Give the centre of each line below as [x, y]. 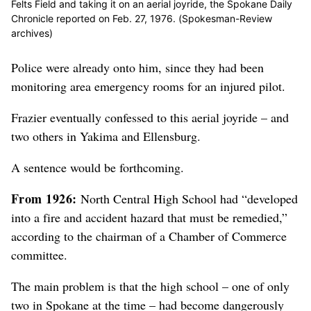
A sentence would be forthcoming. [98, 167]
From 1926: [44, 198]
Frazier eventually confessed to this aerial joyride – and [150, 117]
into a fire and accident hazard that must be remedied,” [149, 217]
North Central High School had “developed [187, 198]
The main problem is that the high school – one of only [150, 286]
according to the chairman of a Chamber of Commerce [149, 236]
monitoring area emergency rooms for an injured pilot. [148, 86]
